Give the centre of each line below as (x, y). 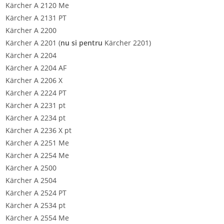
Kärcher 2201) (127, 43)
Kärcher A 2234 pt (35, 118)
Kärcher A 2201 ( (33, 43)
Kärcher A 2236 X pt (38, 130)
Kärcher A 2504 (31, 180)
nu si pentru (81, 43)
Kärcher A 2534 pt (35, 205)
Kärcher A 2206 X (34, 80)
